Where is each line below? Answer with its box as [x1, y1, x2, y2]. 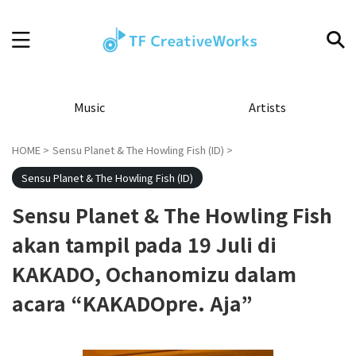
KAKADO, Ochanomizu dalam [12, 259, 296, 288]
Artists [248, 99, 286, 115]
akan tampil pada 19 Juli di [12, 230, 277, 258]
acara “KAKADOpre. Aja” [12, 288, 253, 317]
